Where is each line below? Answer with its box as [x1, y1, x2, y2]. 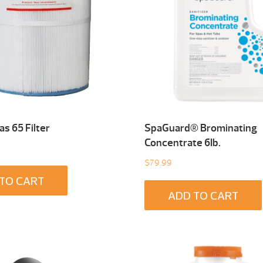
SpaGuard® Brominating [144, 122, 257, 136]
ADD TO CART [167, 191, 238, 203]
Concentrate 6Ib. [144, 136, 221, 150]
